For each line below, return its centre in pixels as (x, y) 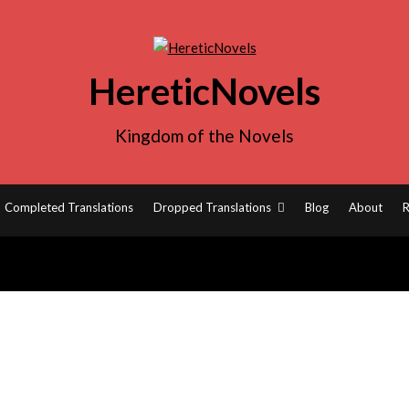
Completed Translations (68, 207)
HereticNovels (204, 91)
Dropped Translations (212, 207)
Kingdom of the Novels (204, 136)
